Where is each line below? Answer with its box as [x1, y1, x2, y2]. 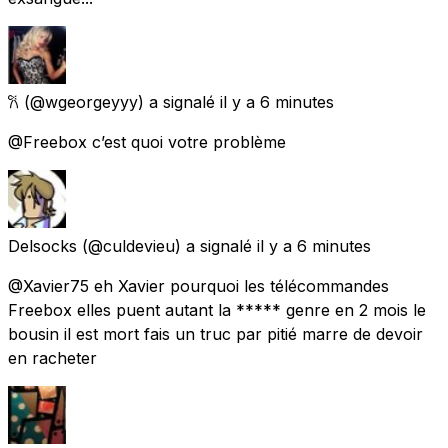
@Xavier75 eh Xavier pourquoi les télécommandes [8, 275, 389, 296]
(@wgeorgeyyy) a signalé [24, 91, 215, 112]
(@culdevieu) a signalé [82, 235, 252, 256]
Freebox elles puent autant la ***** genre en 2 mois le [8, 299, 426, 320]
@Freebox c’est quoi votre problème [8, 131, 286, 152]
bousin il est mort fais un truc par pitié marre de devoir [8, 323, 423, 344]
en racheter [8, 347, 97, 368]
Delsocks [8, 235, 77, 256]
